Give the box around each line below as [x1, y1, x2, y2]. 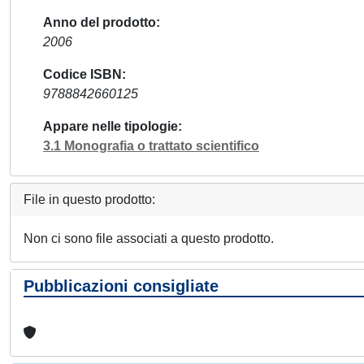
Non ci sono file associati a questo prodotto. [24, 232, 274, 245]
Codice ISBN [43, 67, 122, 81]
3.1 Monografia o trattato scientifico [43, 139, 259, 153]
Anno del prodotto [43, 15, 156, 29]
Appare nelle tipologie [43, 119, 178, 133]
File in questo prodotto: [24, 193, 155, 206]
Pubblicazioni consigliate [24, 277, 219, 295]
